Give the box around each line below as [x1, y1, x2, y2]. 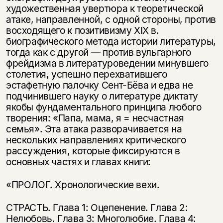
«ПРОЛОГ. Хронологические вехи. [5, 179, 160, 191]
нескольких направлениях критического [5, 134, 186, 146]
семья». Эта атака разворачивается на [5, 123, 182, 135]
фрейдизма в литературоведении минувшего [5, 57, 209, 70]
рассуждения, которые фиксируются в [5, 145, 180, 157]
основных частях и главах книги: [5, 156, 151, 168]
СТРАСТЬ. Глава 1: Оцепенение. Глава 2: [5, 202, 188, 214]
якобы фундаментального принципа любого [5, 101, 202, 113]
